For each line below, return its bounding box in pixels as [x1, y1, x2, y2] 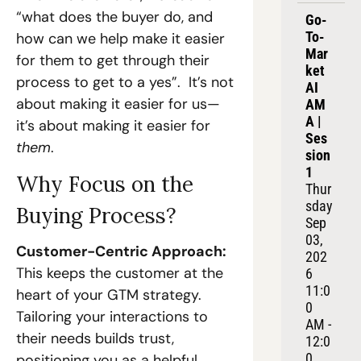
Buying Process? [16, 202, 176, 229]
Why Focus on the [16, 171, 193, 197]
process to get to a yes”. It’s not [16, 73, 234, 92]
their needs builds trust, [16, 329, 174, 348]
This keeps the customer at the [16, 263, 223, 283]
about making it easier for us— [16, 94, 220, 114]
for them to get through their [16, 51, 210, 70]
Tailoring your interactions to [16, 307, 208, 326]
